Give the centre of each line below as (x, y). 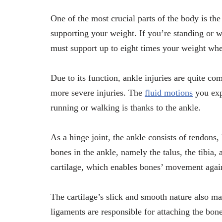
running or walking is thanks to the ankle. (126, 107)
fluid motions (169, 92)
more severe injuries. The (98, 92)
